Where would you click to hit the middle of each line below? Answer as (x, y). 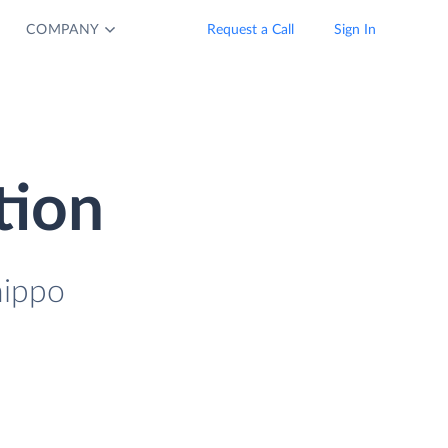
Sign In (355, 30)
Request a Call (250, 30)
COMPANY (63, 30)
